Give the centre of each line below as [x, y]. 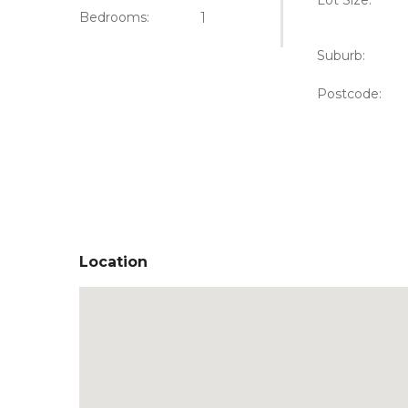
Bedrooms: [114, 17]
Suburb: [342, 56]
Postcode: [350, 94]
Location [113, 262]
